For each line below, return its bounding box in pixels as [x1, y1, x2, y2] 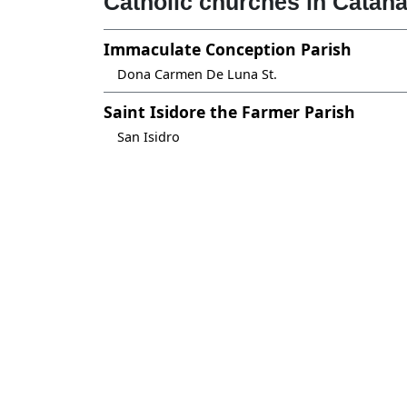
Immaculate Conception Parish [104, 38, 352, 60]
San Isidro [117, 128, 180, 145]
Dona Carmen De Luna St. [117, 65, 277, 83]
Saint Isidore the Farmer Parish [104, 101, 355, 123]
